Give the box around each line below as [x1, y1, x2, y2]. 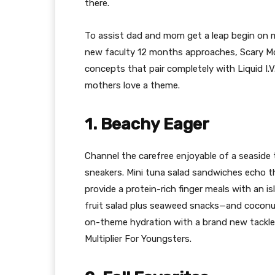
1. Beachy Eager [85, 114, 209, 134]
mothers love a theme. [85, 80, 180, 91]
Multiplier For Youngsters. [85, 233, 192, 245]
